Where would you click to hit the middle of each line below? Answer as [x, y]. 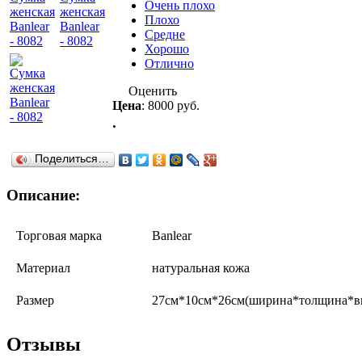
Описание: [43, 195]
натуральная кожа [201, 268]
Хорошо [167, 48]
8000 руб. [174, 105]
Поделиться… [72, 159]
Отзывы [44, 345]
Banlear [172, 236]
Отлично [169, 63]
